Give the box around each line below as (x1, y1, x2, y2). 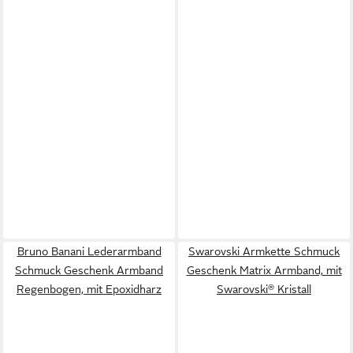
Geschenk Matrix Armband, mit (186, 263, 342, 277)
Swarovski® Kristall (217, 282, 311, 295)
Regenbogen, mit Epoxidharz (17, 282, 162, 295)
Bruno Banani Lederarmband (17, 244, 162, 258)
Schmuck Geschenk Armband (15, 263, 163, 277)
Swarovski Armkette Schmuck (188, 244, 340, 258)
